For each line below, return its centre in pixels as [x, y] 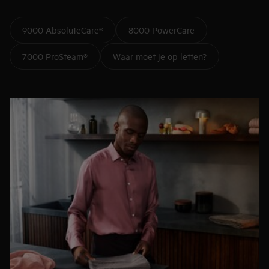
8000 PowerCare [162, 30]
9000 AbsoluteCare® [63, 30]
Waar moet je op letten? [160, 56]
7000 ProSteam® [55, 56]
